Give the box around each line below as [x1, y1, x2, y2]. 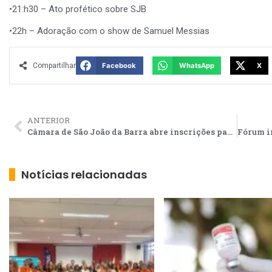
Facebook [102, 61, 137, 70]
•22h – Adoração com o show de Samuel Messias [9, 25, 209, 37]
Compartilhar [32, 61, 76, 70]
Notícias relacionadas [21, 166, 147, 182]
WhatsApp [178, 61, 214, 70]
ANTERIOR [27, 115, 70, 125]
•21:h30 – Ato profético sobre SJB [9, 4, 146, 15]
